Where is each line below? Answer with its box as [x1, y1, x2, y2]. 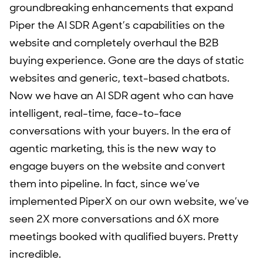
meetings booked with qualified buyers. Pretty [9, 230, 238, 244]
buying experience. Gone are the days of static [9, 53, 244, 68]
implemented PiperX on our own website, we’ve [9, 194, 249, 208]
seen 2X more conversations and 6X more [9, 212, 219, 226]
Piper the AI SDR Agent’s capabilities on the [9, 18, 225, 32]
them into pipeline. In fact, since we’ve [9, 177, 200, 191]
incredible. [9, 247, 61, 261]
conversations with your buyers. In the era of [9, 124, 231, 138]
